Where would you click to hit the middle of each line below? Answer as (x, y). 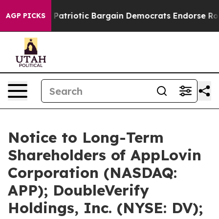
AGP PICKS (26, 16)
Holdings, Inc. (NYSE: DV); (105, 208)
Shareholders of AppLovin (105, 155)
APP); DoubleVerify (78, 190)
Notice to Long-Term (86, 137)
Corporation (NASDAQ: (92, 173)
